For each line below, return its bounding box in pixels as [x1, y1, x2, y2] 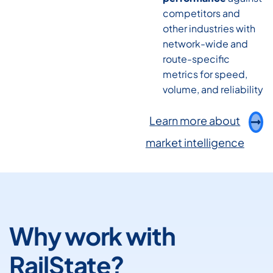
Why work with [9, 219, 175, 251]
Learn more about [149, 113, 241, 127]
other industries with [162, 21, 255, 35]
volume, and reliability [162, 82, 263, 96]
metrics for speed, [162, 67, 247, 80]
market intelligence [145, 135, 244, 149]
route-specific [162, 52, 230, 65]
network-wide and [162, 37, 248, 50]
